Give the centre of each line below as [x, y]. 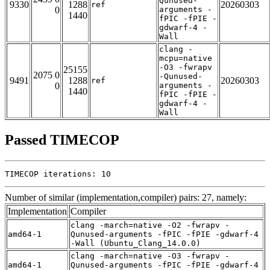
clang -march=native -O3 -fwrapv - [150, 256]
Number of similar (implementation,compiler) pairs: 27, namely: [126, 198]
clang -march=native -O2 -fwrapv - [150, 225]
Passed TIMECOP [62, 140]
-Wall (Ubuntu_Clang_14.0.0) [136, 243]
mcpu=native [186, 58]
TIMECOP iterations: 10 [58, 174]
